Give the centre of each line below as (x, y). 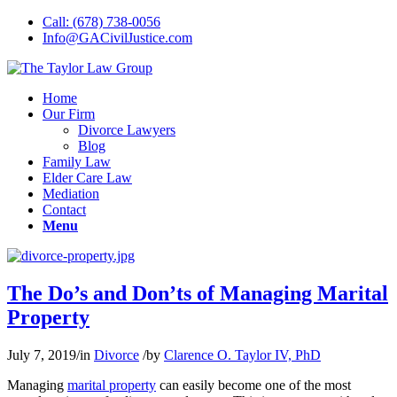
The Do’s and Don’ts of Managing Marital (198, 293)
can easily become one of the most (253, 385)
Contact (64, 210)
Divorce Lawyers (127, 130)
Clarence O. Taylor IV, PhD (242, 354)
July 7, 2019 (42, 354)
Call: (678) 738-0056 (101, 22)
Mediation (71, 194)
